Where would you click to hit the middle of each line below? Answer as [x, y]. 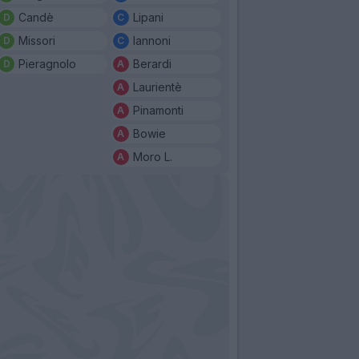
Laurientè [157, 87]
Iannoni [151, 40]
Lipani [148, 17]
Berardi [152, 63]
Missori [37, 40]
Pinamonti [158, 110]
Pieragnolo [47, 63]
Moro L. [152, 156]
